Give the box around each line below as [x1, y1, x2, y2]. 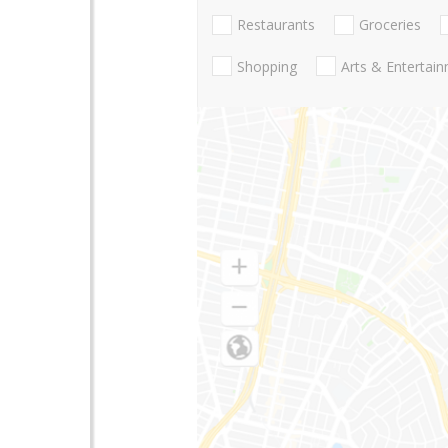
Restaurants [237, 15, 315, 35]
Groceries [359, 15, 421, 35]
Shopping [237, 56, 297, 76]
